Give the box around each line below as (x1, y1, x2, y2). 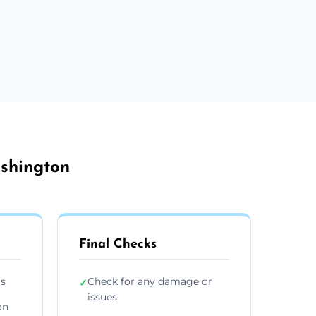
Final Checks (79, 237, 157, 251)
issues (87, 290, 117, 303)
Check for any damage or (87, 274, 212, 288)
